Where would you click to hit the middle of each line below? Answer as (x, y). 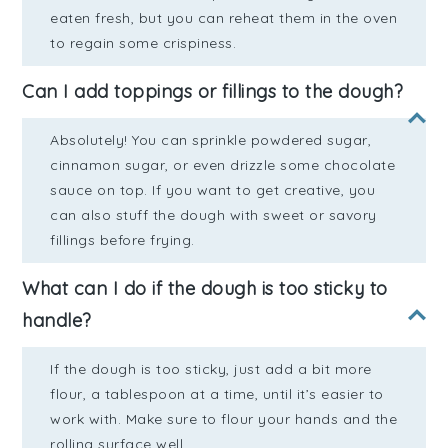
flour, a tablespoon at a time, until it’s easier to (217, 394)
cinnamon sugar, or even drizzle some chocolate (223, 165)
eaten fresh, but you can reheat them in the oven (224, 18)
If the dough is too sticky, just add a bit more (211, 369)
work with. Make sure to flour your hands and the (224, 419)
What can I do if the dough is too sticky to (205, 289)
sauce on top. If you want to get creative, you (213, 190)
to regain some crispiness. (143, 43)
